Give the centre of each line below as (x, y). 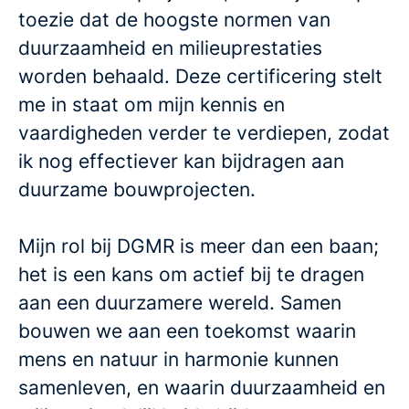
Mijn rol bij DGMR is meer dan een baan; (199, 246)
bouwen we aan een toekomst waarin (187, 331)
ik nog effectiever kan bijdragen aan (181, 161)
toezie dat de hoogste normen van (174, 20)
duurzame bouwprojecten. (137, 189)
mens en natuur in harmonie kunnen (178, 359)
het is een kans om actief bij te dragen (191, 274)
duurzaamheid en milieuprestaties (170, 48)
